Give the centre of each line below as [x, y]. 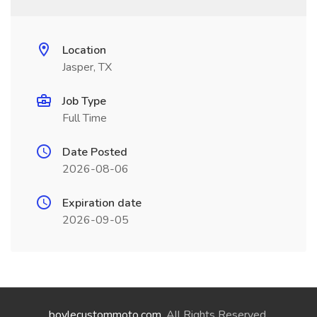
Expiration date [102, 203]
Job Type [84, 101]
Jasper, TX [87, 67]
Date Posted [95, 152]
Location [84, 50]
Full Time [85, 118]
